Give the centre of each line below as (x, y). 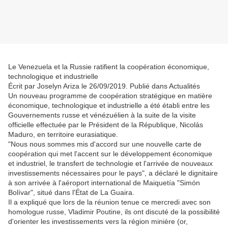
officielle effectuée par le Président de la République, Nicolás (106, 125)
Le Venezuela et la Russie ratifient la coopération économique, (109, 67)
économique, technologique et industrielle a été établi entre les (109, 106)
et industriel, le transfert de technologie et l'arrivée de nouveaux (110, 164)
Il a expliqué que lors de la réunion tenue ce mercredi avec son (109, 202)
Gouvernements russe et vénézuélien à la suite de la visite (102, 115)
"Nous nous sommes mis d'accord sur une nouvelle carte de (105, 144)
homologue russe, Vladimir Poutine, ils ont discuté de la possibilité (114, 212)
